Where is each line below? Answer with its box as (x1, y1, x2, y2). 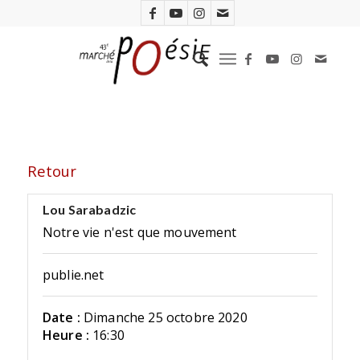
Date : (42, 309, 80, 327)
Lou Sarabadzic (42, 202, 137, 218)
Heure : (42, 326, 90, 345)
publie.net (42, 266, 104, 284)
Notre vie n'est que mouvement (42, 223, 237, 242)
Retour (27, 160, 76, 181)
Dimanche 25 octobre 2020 (83, 309, 247, 327)
